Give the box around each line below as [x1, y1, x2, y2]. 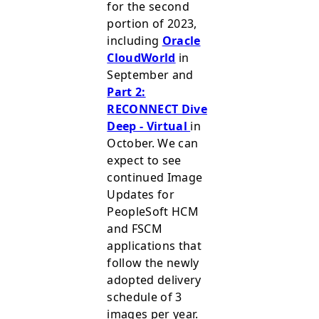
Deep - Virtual [107, 118, 191, 135]
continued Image [107, 169, 203, 186]
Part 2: [107, 84, 146, 100]
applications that [107, 238, 202, 254]
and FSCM [107, 221, 162, 237]
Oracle [162, 33, 201, 49]
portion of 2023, [107, 16, 197, 32]
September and [107, 67, 194, 83]
